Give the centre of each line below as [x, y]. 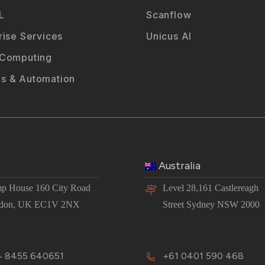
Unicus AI [169, 36]
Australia [180, 166]
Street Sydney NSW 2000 [211, 205]
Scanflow [169, 14]
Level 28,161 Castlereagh [211, 188]
